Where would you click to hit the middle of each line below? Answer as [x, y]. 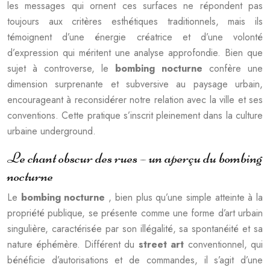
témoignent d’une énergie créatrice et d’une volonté [135, 37]
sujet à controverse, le [61, 68]
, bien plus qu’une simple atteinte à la [186, 197]
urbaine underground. [52, 131]
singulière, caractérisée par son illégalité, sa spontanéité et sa [135, 229]
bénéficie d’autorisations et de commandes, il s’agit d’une [135, 260]
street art [163, 244]
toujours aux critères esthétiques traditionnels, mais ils [135, 21]
